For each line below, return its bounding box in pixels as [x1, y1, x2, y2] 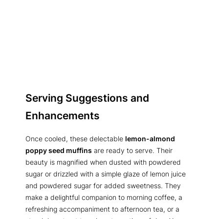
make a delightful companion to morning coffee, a [25, 193, 182, 202]
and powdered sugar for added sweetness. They [25, 181, 181, 190]
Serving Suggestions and [25, 91, 149, 105]
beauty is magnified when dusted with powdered [25, 158, 181, 167]
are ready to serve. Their [92, 146, 173, 155]
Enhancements [25, 109, 100, 122]
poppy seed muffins [25, 146, 92, 155]
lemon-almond [125, 134, 175, 143]
